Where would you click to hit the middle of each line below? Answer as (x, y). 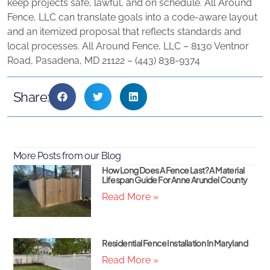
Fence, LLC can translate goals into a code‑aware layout (132, 17)
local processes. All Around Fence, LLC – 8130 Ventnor (128, 46)
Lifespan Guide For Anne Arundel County (175, 180)
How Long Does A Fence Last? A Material (173, 170)
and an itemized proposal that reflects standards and (124, 31)
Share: (31, 97)
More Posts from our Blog (67, 156)
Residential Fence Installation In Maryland (175, 243)
